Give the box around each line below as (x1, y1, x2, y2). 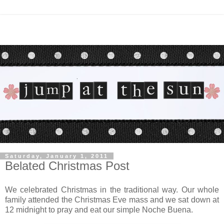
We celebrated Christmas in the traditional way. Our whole (5, 185, 219, 194)
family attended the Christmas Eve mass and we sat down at (5, 195, 219, 204)
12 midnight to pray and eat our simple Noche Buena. (5, 205, 193, 214)
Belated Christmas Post (5, 159, 129, 172)
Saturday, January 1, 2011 (5, 153, 108, 159)
